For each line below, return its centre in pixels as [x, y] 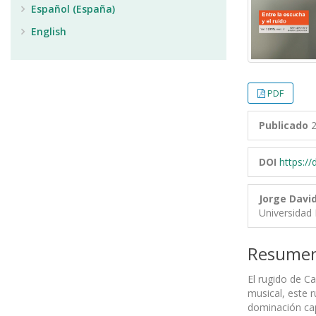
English [47, 31]
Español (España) [72, 9]
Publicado [284, 125]
